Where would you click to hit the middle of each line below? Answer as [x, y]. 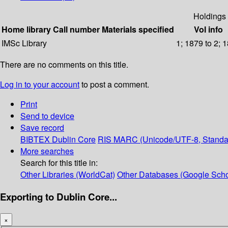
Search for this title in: [59, 163]
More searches [47, 151]
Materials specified [138, 30]
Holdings [210, 16]
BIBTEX [35, 139]
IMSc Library [24, 43]
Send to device [47, 116]
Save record [42, 128]
